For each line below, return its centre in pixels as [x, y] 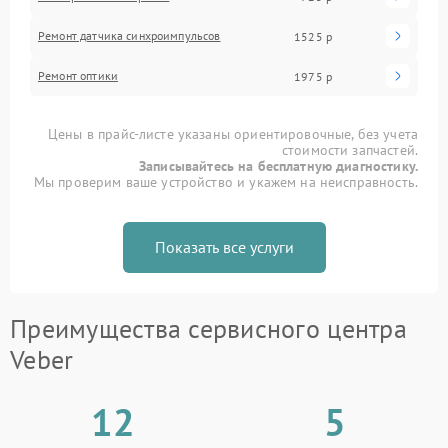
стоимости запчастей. [349, 150]
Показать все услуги [224, 247]
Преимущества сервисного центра [208, 328]
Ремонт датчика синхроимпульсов [129, 35]
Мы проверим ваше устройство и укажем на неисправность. [225, 182]
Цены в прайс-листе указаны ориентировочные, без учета [233, 134]
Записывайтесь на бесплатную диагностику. [278, 166]
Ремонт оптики [78, 75]
